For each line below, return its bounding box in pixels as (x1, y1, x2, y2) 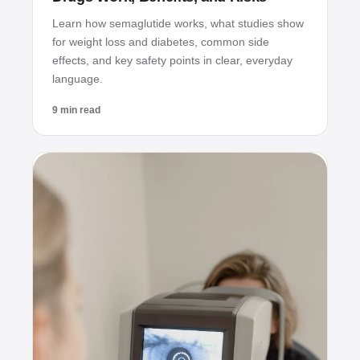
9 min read (52, 104, 100, 117)
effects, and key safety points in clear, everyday (52, 54, 292, 67)
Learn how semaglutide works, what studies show (52, 17, 304, 31)
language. (52, 72, 103, 86)
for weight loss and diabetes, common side (52, 35, 269, 49)
